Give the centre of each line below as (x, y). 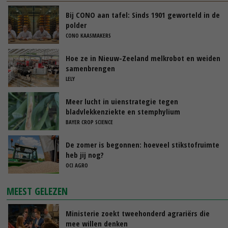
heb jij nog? (85, 154)
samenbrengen (90, 68)
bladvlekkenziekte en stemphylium (123, 111)
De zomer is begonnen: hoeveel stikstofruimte (142, 144)
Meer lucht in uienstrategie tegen (122, 101)
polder (76, 25)
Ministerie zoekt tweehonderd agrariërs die (138, 213)
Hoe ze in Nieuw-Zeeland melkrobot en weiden (143, 58)
